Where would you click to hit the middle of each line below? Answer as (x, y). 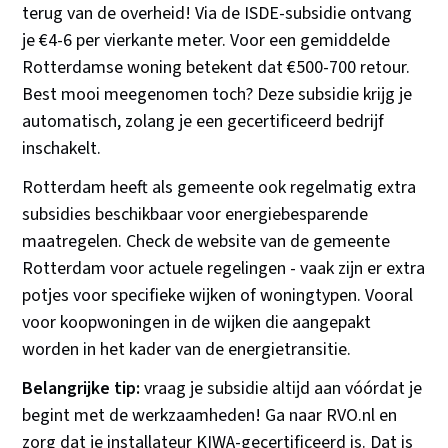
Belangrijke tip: (81, 389)
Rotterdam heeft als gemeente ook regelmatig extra (219, 188)
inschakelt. (62, 149)
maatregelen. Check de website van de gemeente (206, 242)
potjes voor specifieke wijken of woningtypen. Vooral (218, 296)
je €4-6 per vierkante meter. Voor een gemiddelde (206, 41)
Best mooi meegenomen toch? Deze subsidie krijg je (217, 95)
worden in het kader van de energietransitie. (187, 350)
